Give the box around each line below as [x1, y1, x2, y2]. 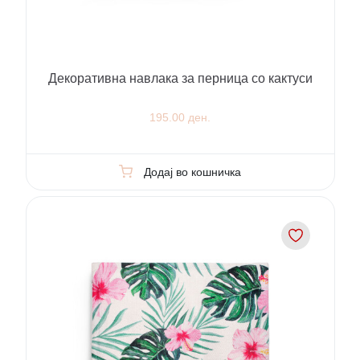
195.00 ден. [149, 111, 211, 125]
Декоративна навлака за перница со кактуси [47, 72, 313, 86]
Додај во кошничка [143, 165, 241, 178]
